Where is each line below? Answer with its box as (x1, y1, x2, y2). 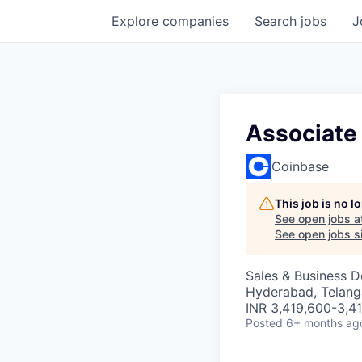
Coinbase (271, 158, 329, 175)
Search (255, 13, 301, 29)
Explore (112, 13, 162, 29)
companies (162, 13, 229, 29)
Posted (246, 316, 283, 330)
